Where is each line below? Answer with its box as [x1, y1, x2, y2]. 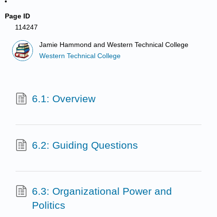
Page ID [5, 12, 31, 20]
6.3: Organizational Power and [31, 186, 172, 197]
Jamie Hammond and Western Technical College [39, 41, 189, 49]
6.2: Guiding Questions [31, 139, 138, 151]
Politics [31, 200, 65, 211]
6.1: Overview [31, 93, 95, 105]
